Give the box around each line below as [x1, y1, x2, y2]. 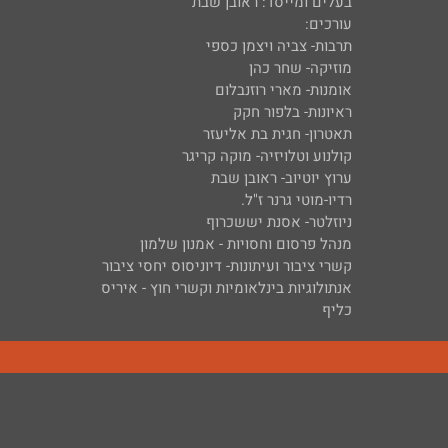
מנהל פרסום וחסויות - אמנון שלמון [140, 233, 352, 255]
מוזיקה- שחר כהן [249, 57, 352, 79]
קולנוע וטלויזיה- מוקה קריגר [182, 145, 352, 167]
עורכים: [305, 13, 352, 35]
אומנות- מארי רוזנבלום [215, 79, 352, 101]
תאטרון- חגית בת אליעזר [203, 123, 352, 145]
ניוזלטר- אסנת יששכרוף [206, 211, 352, 233]
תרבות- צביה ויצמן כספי [206, 35, 352, 57]
